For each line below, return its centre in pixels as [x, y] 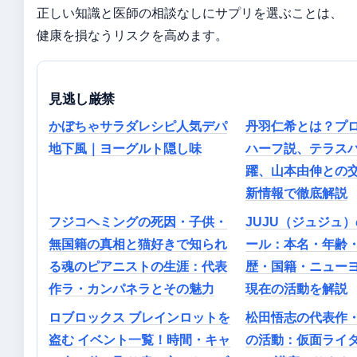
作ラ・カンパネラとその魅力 [131, 289]
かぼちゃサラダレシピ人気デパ [138, 126]
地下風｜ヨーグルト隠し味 [125, 149]
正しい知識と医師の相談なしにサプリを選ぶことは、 [190, 13]
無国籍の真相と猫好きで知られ [138, 244]
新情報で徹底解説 [296, 193]
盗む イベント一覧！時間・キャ [139, 340]
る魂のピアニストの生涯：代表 [138, 267]
